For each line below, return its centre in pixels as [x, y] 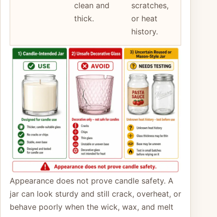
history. [145, 31]
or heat [144, 18]
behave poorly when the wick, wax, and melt [92, 207]
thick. [84, 18]
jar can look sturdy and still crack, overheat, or [95, 194]
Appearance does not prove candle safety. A [92, 180]
